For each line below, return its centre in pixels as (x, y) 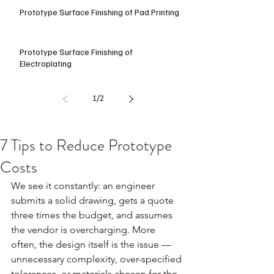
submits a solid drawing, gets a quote (94, 200)
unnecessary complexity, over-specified (98, 259)
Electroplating (46, 63)
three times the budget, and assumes (93, 215)
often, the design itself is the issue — (92, 244)
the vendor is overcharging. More (84, 230)
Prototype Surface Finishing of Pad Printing (99, 12)
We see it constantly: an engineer (84, 186)
